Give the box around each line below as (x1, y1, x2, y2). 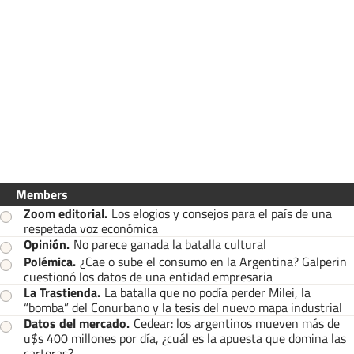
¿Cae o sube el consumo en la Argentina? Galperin (80, 252, 347, 272)
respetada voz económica (24, 219, 158, 239)
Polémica (24, 252, 73, 272)
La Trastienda (24, 283, 97, 303)
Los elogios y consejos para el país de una (111, 204, 332, 224)
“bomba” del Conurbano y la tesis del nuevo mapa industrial (24, 298, 342, 318)
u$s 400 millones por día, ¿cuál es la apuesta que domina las (24, 329, 346, 348)
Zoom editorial (24, 204, 104, 224)
